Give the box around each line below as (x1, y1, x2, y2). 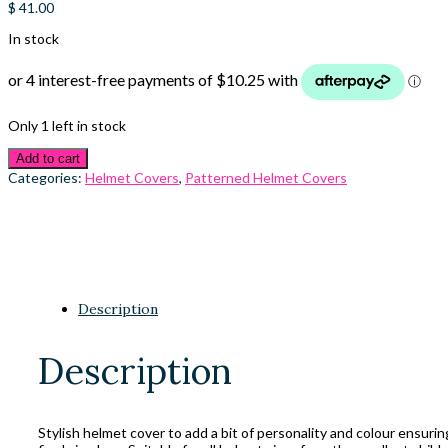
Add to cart (16, 151, 80, 167)
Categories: (8, 169, 85, 187)
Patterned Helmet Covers (185, 169, 347, 187)
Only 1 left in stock (8, 117, 126, 135)
